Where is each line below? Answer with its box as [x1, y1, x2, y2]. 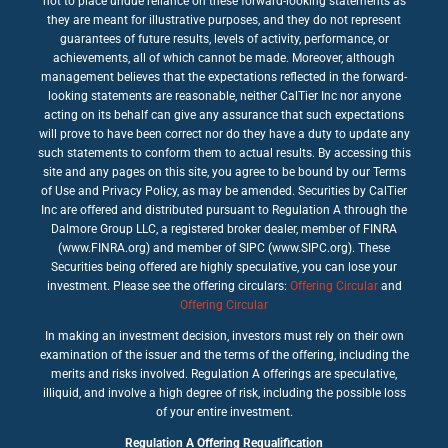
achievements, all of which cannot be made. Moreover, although [53, 50, 395, 65]
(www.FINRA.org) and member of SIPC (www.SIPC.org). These [58, 240, 390, 255]
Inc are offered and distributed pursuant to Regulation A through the [41, 202, 407, 217]
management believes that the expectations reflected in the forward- [41, 69, 407, 84]
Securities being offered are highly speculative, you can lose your [51, 259, 397, 274]
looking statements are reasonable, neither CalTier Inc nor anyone [47, 88, 401, 103]
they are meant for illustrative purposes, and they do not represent [47, 12, 401, 27]
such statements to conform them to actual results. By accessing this [37, 145, 411, 160]
